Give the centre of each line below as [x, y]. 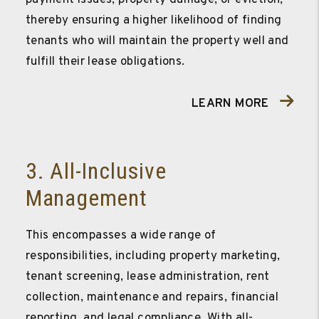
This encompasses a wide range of [121, 235]
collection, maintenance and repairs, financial [152, 297]
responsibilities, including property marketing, [153, 256]
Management [86, 198]
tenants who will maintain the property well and [157, 41]
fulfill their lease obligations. [105, 62]
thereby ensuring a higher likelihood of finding [153, 20]
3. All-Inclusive [96, 171]
